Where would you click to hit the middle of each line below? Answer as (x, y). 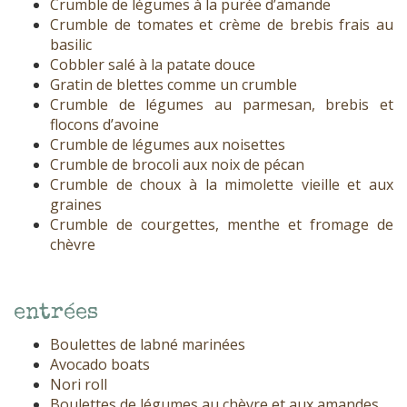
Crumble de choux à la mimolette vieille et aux (222, 185)
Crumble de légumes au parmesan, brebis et (222, 105)
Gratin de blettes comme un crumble (174, 85)
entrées (56, 314)
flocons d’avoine (104, 125)
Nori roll (79, 385)
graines (76, 205)
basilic (71, 45)
